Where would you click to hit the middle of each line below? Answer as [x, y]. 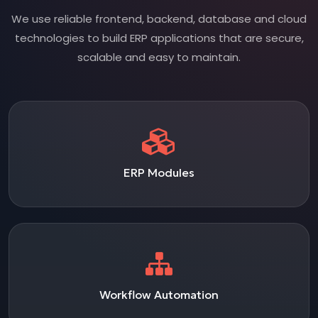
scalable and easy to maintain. [159, 57]
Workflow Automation [159, 295]
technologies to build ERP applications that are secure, [159, 38]
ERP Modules [159, 173]
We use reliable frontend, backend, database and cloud [159, 18]
